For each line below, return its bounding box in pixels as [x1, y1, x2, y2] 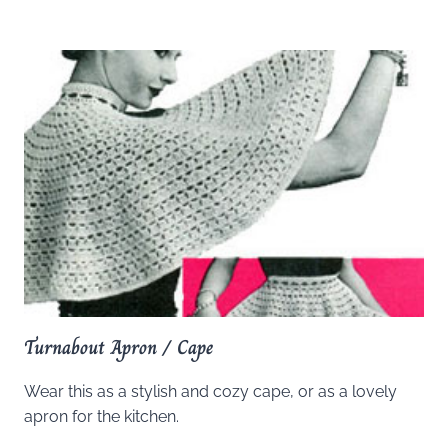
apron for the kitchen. [24, 406, 179, 426]
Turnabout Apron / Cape [24, 331, 213, 363]
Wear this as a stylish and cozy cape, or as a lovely [24, 381, 397, 401]
